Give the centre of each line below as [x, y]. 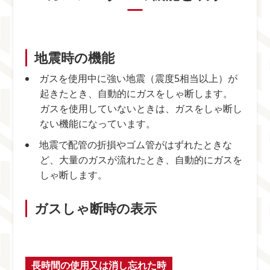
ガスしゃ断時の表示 [96, 208]
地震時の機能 [75, 57]
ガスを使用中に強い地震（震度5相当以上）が [139, 78]
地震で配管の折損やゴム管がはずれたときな [136, 145]
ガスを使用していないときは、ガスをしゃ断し [141, 108]
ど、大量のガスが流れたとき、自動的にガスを [141, 160]
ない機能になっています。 [98, 124]
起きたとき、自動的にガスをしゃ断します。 [137, 93]
